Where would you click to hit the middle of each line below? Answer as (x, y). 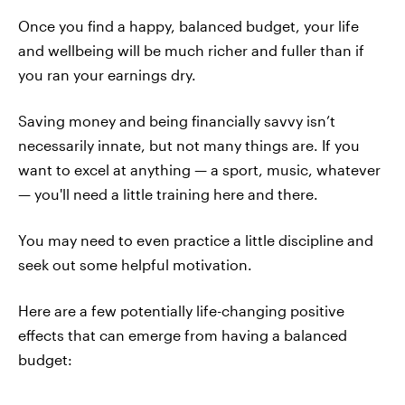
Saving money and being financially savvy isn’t (177, 121)
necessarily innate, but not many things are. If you (189, 145)
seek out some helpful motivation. (135, 264)
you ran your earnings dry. (107, 75)
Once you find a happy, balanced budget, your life (188, 26)
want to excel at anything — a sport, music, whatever (199, 170)
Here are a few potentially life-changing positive (181, 311)
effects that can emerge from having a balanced (183, 335)
